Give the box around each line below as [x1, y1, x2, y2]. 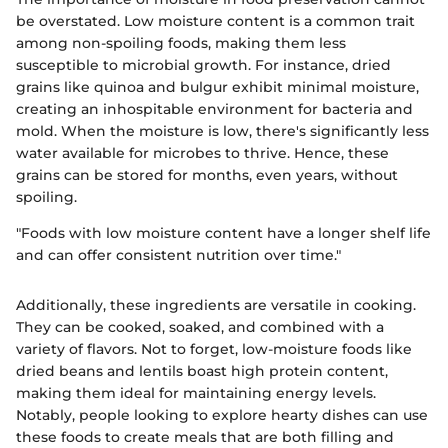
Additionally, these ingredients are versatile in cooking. [16, 295, 416, 314]
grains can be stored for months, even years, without [16, 165, 398, 184]
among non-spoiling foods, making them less [16, 33, 346, 52]
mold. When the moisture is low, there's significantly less [16, 121, 429, 140]
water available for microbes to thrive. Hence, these [16, 143, 389, 162]
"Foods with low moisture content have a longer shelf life [16, 223, 431, 242]
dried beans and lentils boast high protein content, [16, 361, 388, 380]
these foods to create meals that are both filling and [16, 427, 394, 446]
